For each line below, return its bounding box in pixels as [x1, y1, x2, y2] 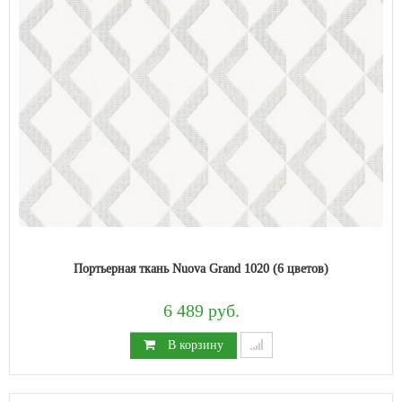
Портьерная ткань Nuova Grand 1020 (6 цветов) [74, 260, 328, 275]
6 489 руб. [162, 301, 240, 321]
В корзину [163, 336, 223, 352]
